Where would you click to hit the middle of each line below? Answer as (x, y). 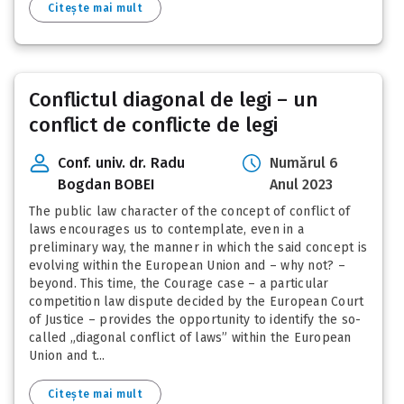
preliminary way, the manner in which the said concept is (198, 248)
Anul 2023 (301, 185)
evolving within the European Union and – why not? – (187, 266)
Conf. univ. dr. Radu (121, 163)
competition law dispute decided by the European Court (197, 302)
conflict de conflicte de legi (153, 125)
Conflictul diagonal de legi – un (174, 100)
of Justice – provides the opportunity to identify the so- (195, 320)
